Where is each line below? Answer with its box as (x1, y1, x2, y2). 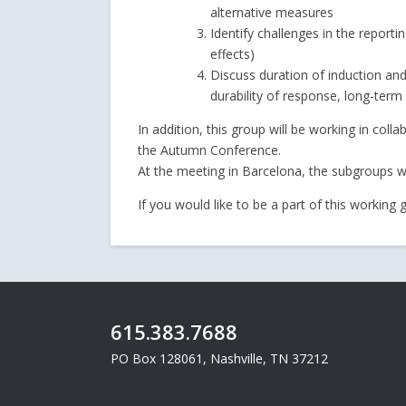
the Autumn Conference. (138, 141, 281, 159)
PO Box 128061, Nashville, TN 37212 (111, 350, 328, 367)
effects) (210, 45, 258, 63)
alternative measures (210, 4, 333, 21)
